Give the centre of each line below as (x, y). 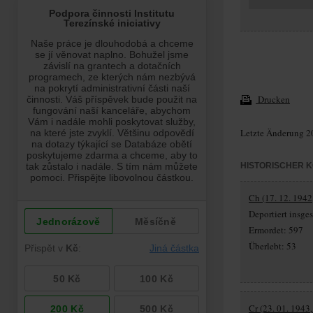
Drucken (273, 100)
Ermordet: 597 (276, 230)
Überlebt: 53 (272, 246)
